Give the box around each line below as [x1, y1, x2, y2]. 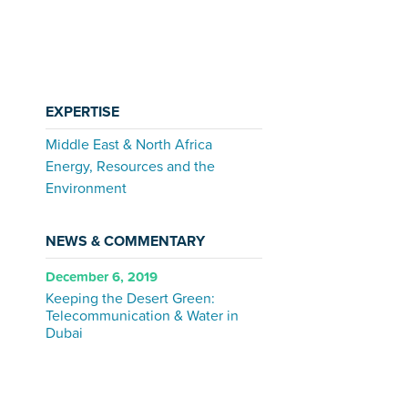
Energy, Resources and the [46, 158, 216, 177]
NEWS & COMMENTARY [46, 232, 206, 251]
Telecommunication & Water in [46, 304, 240, 327]
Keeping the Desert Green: [46, 287, 216, 310]
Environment [46, 179, 127, 199]
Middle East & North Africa [46, 136, 213, 155]
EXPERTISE [46, 103, 120, 122]
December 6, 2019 [46, 266, 158, 288]
